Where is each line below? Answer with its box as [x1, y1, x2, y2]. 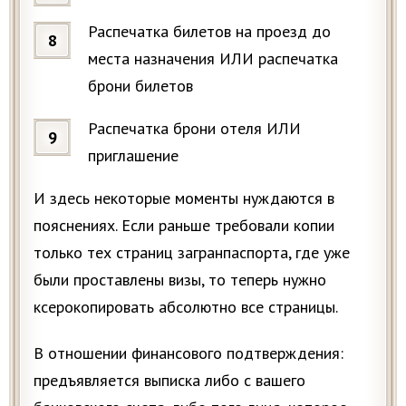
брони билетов [88, 74, 193, 96]
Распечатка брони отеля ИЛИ [88, 117, 301, 139]
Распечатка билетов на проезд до [88, 20, 331, 42]
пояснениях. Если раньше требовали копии [34, 214, 334, 236]
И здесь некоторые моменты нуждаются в [34, 187, 334, 208]
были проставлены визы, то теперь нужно [34, 268, 326, 290]
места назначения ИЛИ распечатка [88, 47, 338, 69]
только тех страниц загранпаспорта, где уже [34, 241, 350, 263]
